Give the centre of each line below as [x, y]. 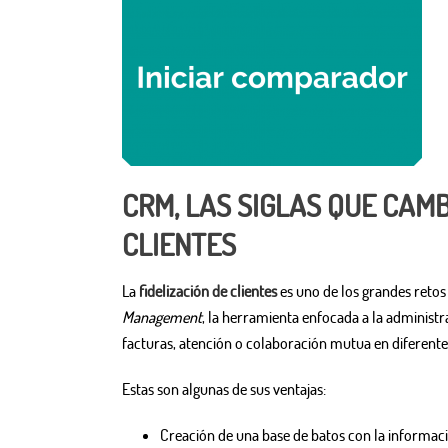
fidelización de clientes [208, 291]
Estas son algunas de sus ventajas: [224, 389]
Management [162, 317]
